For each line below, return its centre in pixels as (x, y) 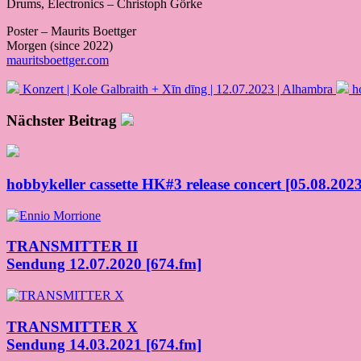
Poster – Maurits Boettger (71, 31)
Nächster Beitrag (62, 120)
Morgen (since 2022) (60, 45)
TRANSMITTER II (72, 247)
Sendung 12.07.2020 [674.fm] (104, 264)
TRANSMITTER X (72, 326)
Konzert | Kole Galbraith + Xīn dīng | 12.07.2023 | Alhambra (178, 89)
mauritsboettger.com (58, 60)
